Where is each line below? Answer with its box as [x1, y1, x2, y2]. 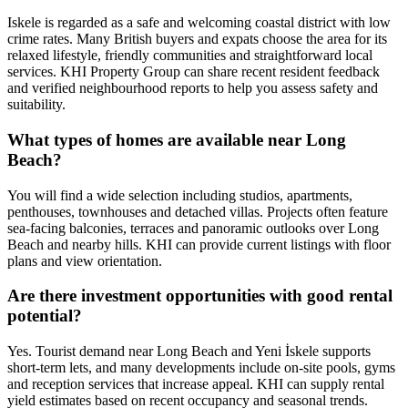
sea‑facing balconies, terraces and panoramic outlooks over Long [7, 219, 379, 236]
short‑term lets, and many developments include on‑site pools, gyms [7, 360, 395, 376]
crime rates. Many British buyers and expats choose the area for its [7, 31, 387, 47]
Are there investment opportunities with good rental [7, 286, 393, 306]
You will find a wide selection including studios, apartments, [7, 187, 352, 203]
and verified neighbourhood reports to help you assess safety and [7, 80, 378, 97]
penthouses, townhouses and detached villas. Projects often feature [7, 203, 388, 219]
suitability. [7, 97, 66, 113]
